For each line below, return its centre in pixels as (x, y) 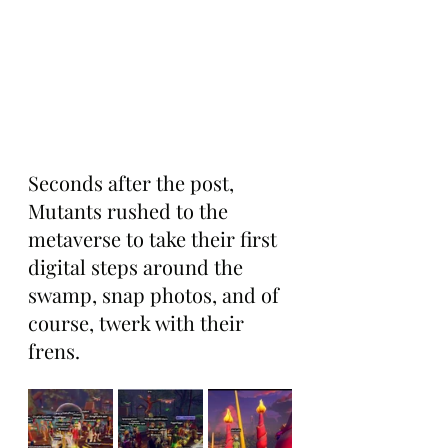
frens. (54, 350)
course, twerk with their (138, 322)
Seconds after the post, (133, 182)
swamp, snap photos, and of (156, 294)
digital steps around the (138, 266)
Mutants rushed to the (130, 210)
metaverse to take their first (155, 238)
